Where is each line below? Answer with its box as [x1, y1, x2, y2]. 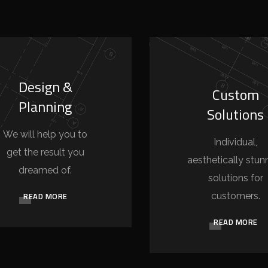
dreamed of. [19, 165, 72, 176]
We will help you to [3, 129, 88, 140]
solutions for [208, 172, 263, 184]
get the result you [6, 147, 84, 158]
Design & [18, 76, 72, 98]
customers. [211, 190, 260, 202]
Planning [19, 96, 72, 117]
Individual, [214, 136, 258, 148]
